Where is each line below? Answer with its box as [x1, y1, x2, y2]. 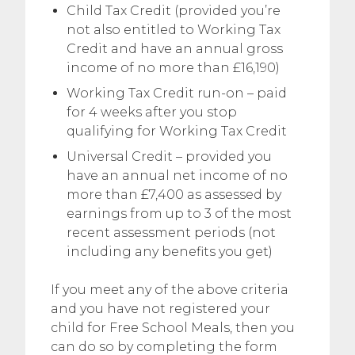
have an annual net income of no [67, 168, 288, 183]
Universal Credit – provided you [67, 149, 272, 164]
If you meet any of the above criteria [51, 282, 288, 297]
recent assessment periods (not [67, 225, 276, 240]
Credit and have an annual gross [67, 41, 283, 56]
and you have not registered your [51, 301, 270, 316]
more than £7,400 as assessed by [67, 187, 281, 202]
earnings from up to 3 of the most [67, 206, 292, 221]
